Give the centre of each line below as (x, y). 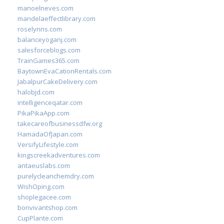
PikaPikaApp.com (43, 113)
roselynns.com (40, 29)
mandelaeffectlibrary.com (56, 18)
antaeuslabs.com (44, 165)
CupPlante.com (40, 218)
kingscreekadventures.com (59, 155)
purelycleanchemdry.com (56, 176)
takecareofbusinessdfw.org (60, 123)
